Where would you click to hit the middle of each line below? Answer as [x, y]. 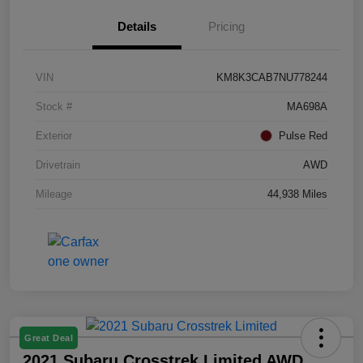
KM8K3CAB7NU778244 [272, 77]
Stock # [54, 106]
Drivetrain [58, 164]
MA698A [307, 106]
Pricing [226, 26]
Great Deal [49, 337]
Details [137, 26]
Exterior [54, 135]
